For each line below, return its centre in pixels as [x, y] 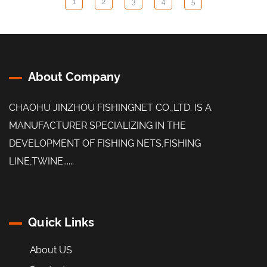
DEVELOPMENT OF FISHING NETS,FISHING [105, 143]
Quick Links [61, 222]
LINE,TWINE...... [41, 161]
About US [51, 250]
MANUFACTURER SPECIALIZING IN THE [97, 125]
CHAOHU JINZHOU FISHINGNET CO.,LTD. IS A [110, 107]
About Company [74, 77]
